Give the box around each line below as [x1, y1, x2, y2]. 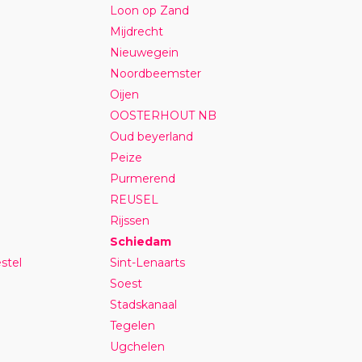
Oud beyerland [110, 128, 194, 144]
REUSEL [110, 192, 159, 207]
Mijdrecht [110, 23, 164, 39]
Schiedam [110, 234, 172, 249]
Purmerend [110, 170, 176, 186]
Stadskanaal [110, 297, 178, 312]
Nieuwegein [110, 44, 179, 60]
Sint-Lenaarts [110, 255, 186, 270]
